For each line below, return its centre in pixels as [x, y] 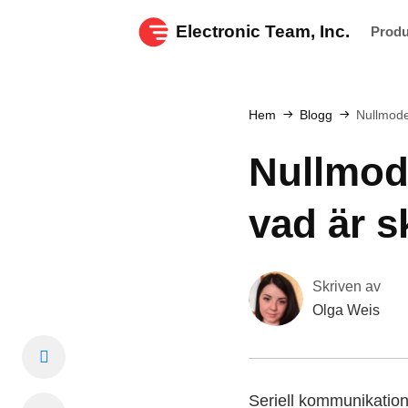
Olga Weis [346, 310]
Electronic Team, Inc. [263, 31]
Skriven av [347, 286]
